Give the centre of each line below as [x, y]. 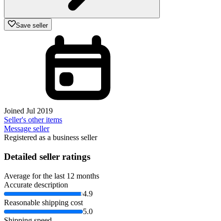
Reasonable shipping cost [43, 202]
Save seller [32, 26]
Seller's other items [33, 120]
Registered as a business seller [51, 138]
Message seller [27, 129]
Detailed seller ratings [47, 156]
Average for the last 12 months [52, 176]
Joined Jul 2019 [28, 111]
